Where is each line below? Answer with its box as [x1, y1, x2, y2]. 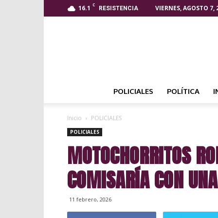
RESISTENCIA [99, 5, 138, 12]
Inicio [67, 114, 82, 122]
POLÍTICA [167, 87, 200, 96]
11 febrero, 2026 [69, 196, 111, 203]
